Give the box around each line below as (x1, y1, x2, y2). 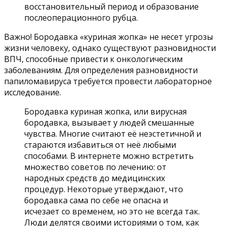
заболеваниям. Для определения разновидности (4, 65, 198, 76)
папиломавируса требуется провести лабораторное (4, 76, 212, 87)
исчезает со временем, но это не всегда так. (24, 206, 200, 217)
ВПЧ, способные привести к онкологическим (4, 53, 183, 65)
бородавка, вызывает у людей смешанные (24, 117, 194, 129)
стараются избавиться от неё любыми (24, 139, 176, 151)
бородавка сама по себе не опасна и (24, 195, 168, 206)
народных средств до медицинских (24, 173, 165, 184)
